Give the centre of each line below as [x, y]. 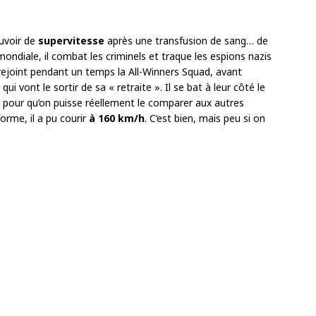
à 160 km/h [117, 119]
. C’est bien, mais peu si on [205, 119]
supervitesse [71, 41]
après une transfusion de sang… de [186, 41]
